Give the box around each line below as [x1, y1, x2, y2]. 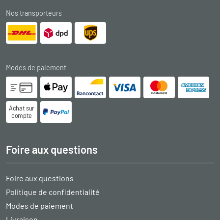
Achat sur [8, 104, 35, 112]
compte [11, 111, 32, 119]
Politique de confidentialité [6, 187, 100, 196]
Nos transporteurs [6, 8, 62, 17]
